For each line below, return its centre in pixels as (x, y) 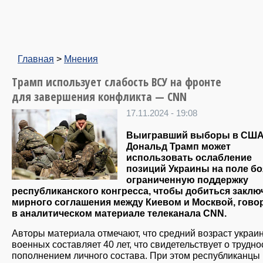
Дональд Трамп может (178, 146)
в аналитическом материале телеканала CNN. (119, 213)
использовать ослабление (189, 158)
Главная (36, 59)
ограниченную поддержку (187, 180)
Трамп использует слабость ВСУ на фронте (117, 82)
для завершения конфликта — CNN (99, 97)
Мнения (81, 59)
